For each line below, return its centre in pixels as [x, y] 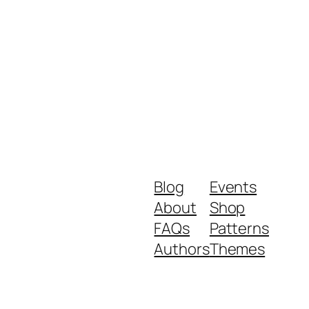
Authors [182, 249]
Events [233, 187]
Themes [237, 249]
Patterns [239, 228]
